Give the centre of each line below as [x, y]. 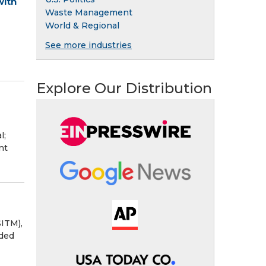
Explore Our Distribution [124, 88]
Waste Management [89, 12]
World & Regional [82, 25]
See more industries [88, 45]
